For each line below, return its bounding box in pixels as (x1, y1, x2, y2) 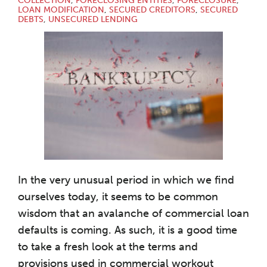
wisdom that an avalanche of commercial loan (18, 207, 249, 220)
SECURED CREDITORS (109, 5, 195, 15)
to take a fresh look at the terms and (18, 240, 198, 253)
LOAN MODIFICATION (18, 5, 104, 15)
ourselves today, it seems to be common (18, 190, 218, 203)
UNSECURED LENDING (48, 14, 138, 24)
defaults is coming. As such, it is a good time (18, 223, 237, 237)
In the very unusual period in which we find (18, 173, 234, 187)
